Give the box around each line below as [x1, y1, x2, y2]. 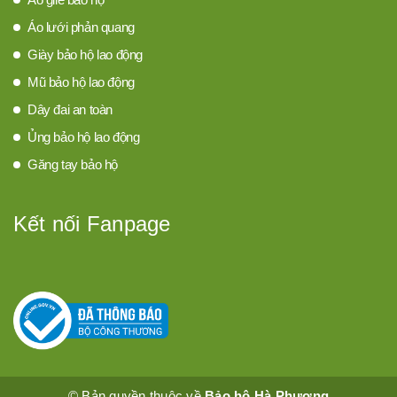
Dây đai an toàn [27, 102, 113, 117]
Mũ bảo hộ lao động [27, 74, 135, 90]
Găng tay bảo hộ [27, 157, 118, 172]
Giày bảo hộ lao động [27, 47, 143, 62]
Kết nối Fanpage [13, 212, 171, 236]
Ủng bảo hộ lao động [27, 129, 140, 144]
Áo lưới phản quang [27, 19, 135, 35]
